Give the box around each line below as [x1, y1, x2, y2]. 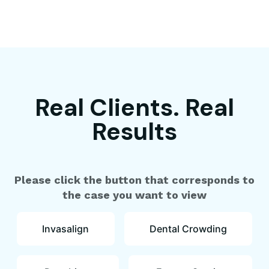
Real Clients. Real [35, 92, 234, 123]
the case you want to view [62, 189, 207, 201]
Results [92, 116, 177, 147]
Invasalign [42, 223, 89, 235]
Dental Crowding [149, 223, 227, 235]
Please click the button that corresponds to [14, 174, 255, 186]
